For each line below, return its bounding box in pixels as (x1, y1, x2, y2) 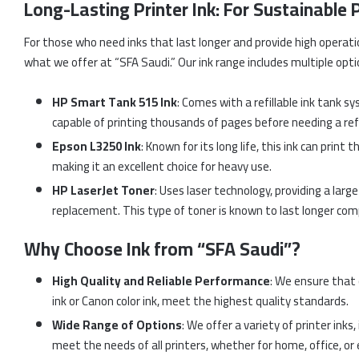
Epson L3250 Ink (52, 134, 141, 158)
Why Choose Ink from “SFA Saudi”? (24, 231, 301, 266)
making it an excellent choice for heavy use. (52, 154, 272, 178)
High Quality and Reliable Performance (52, 269, 270, 293)
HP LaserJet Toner (52, 178, 155, 202)
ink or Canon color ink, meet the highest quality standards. (52, 289, 349, 313)
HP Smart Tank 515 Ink (52, 90, 177, 114)
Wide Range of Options (52, 313, 182, 337)
